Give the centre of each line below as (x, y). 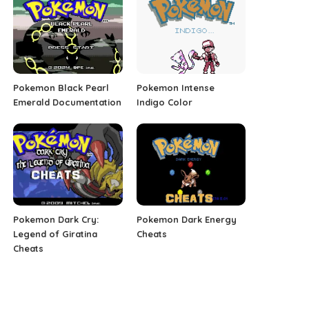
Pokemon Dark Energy (186, 220)
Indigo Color (164, 102)
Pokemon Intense (175, 88)
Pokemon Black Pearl (61, 88)
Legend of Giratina (56, 234)
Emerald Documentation (68, 102)
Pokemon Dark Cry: (56, 220)
